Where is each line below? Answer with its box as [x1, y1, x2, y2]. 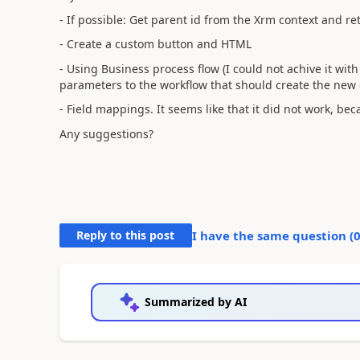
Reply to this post [76, 227, 175, 243]
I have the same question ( [191, 227, 354, 243]
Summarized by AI [144, 293, 247, 309]
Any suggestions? [59, 125, 153, 141]
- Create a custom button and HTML [59, 36, 252, 51]
